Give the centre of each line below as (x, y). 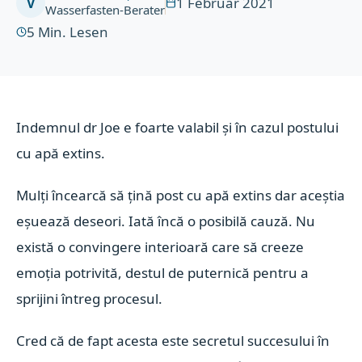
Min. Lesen (74, 32)
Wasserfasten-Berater (105, 10)
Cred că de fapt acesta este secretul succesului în (173, 341)
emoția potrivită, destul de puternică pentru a (163, 273)
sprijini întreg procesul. (90, 299)
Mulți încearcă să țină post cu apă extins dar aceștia (181, 195)
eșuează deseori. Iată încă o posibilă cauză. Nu (166, 221)
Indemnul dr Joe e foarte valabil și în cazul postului (178, 127)
